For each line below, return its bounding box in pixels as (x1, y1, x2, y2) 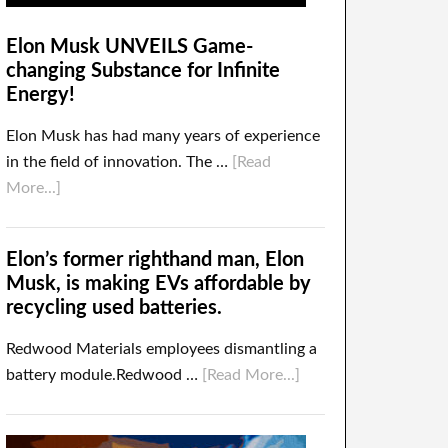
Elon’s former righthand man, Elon (6, 250, 304, 270)
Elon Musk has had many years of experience (6, 128, 320, 144)
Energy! (6, 85, 75, 105)
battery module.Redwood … (6, 367, 202, 383)
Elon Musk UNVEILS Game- (6, 37, 253, 57)
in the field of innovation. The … (6, 154, 232, 170)
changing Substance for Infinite (6, 61, 280, 81)
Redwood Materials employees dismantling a (6, 341, 317, 357)
